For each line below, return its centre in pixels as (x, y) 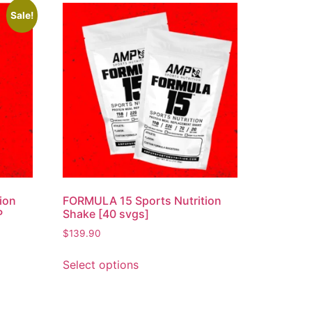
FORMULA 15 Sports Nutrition (142, 201)
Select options (101, 265)
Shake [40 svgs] (106, 214)
